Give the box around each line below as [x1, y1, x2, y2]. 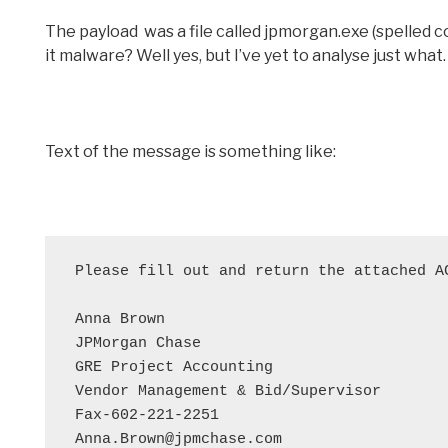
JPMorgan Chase [75, 335, 201, 353]
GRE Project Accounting [75, 359, 273, 377]
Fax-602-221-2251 [75, 407, 219, 425]
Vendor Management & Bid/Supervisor [75, 383, 381, 401]
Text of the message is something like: [45, 142, 336, 162]
